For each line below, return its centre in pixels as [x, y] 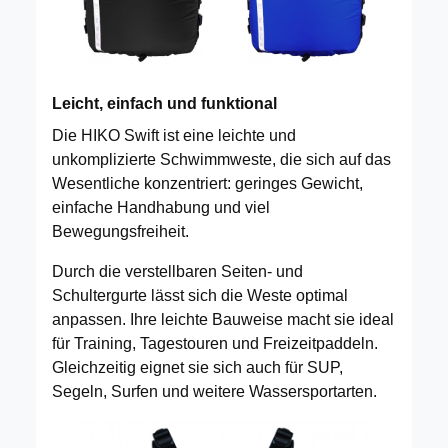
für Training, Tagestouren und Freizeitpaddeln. [215, 343]
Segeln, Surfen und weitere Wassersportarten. [214, 391]
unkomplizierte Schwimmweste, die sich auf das [221, 159]
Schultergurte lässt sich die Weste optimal [200, 295]
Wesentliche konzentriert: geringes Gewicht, [207, 183]
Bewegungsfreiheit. [120, 231]
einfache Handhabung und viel [161, 207]
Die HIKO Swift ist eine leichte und [174, 135]
